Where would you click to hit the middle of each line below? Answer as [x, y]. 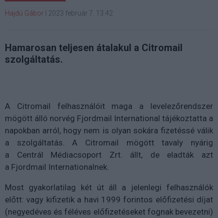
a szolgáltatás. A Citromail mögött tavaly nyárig [109, 142]
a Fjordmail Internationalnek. [57, 167]
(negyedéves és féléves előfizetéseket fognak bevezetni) [109, 211]
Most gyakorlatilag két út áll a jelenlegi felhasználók [109, 187]
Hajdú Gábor [24, 13]
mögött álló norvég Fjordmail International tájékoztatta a [109, 118]
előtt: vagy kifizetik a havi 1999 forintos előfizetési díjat [109, 199]
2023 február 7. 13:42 [81, 13]
